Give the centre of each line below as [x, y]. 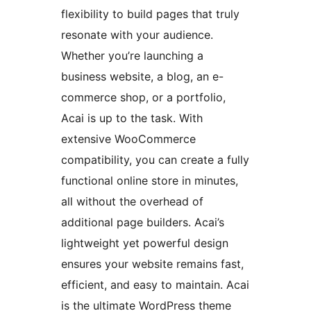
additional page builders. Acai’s [143, 222]
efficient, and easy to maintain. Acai [155, 284]
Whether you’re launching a [132, 55]
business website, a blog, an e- [142, 76]
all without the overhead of [132, 201]
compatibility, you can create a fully [155, 159]
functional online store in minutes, [150, 180]
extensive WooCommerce [128, 138]
